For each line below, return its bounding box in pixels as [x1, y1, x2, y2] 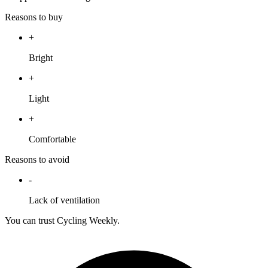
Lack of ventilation [29, 195, 100, 206]
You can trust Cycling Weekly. [5, 215, 120, 226]
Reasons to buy [5, 12, 63, 23]
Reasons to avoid [5, 154, 69, 165]
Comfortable [29, 134, 76, 145]
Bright [29, 53, 53, 63]
